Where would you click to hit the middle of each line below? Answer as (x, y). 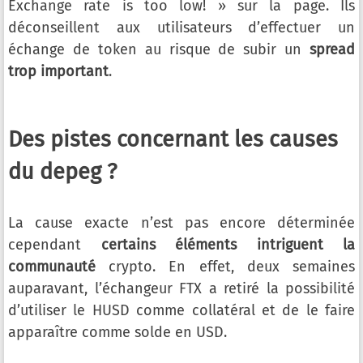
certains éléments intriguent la (228, 245)
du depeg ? (62, 172)
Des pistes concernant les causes (173, 139)
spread (332, 49)
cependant (55, 245)
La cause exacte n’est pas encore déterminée (181, 223)
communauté (52, 267)
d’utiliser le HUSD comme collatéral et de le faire (181, 310)
